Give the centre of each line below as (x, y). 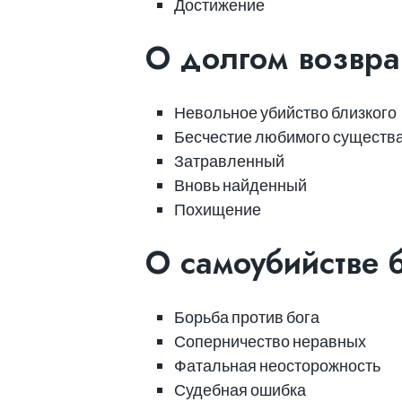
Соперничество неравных (270, 341)
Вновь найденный (240, 184)
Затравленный (229, 160)
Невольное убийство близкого (285, 112)
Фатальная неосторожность (277, 365)
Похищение (217, 209)
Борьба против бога (246, 316)
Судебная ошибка (240, 389)
